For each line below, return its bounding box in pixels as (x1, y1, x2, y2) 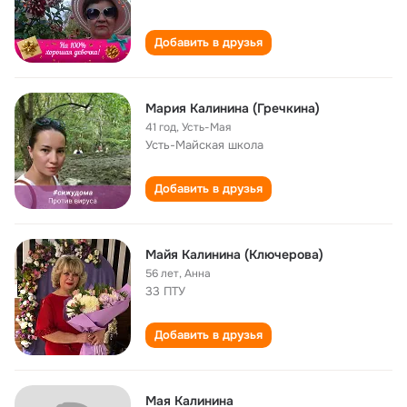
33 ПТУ (145, 283, 185, 299)
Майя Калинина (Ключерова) (145, 246, 323, 263)
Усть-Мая (182, 120, 231, 134)
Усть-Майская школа (145, 137, 263, 153)
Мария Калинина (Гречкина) (145, 100, 320, 116)
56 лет (145, 266, 179, 281)
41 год (145, 120, 176, 134)
